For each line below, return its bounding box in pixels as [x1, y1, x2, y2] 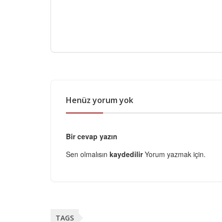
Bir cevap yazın [66, 131, 117, 141]
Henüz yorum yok [66, 94, 133, 106]
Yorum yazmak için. [145, 149, 206, 159]
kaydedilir [110, 149, 145, 159]
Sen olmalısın [66, 149, 110, 159]
